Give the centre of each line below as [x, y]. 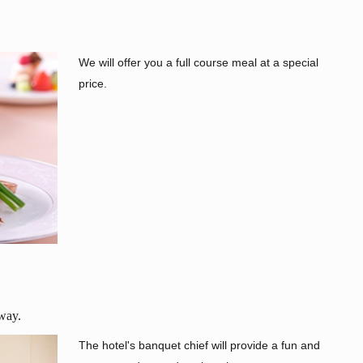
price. [93, 84]
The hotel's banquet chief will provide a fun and [200, 346]
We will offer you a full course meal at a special [199, 63]
